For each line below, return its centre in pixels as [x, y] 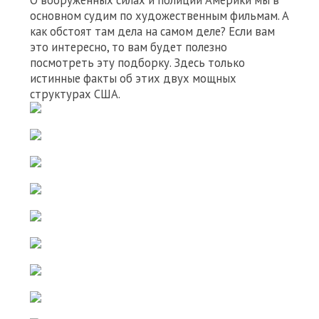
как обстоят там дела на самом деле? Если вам [152, 31]
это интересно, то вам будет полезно [129, 47]
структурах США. [75, 94]
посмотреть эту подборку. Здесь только [137, 63]
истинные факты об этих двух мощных [133, 78]
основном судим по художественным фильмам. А [159, 16]
